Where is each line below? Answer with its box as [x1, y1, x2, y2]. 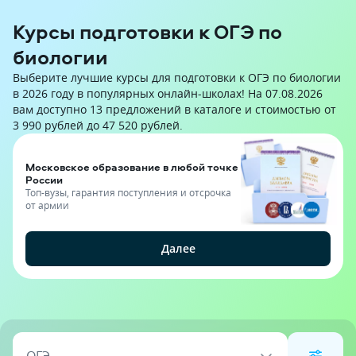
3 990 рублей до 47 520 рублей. [13, 118, 183, 133]
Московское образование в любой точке [25, 159, 238, 174]
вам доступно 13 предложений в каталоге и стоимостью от [13, 102, 336, 117]
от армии [25, 198, 69, 211]
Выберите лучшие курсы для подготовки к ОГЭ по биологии [13, 70, 341, 85]
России [25, 172, 63, 187]
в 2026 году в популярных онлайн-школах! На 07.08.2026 [13, 86, 323, 101]
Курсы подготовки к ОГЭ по [13, 18, 282, 45]
